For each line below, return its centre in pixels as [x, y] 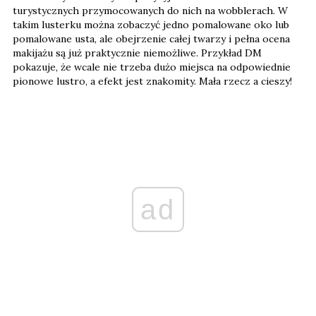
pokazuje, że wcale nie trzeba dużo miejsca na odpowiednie [152, 67]
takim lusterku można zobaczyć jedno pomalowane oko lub [151, 24]
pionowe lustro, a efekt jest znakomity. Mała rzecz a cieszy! [154, 81]
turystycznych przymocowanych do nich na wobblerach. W [150, 10]
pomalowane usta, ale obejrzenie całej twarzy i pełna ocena [151, 38]
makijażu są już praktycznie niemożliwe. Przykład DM [137, 53]
